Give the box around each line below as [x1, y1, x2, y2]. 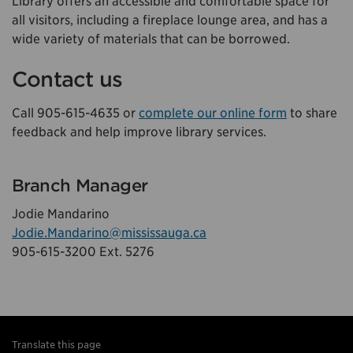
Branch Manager [12, 176, 148, 196]
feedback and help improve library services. [12, 124, 266, 139]
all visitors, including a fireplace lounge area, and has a [12, 12, 328, 28]
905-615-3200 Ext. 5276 [12, 244, 154, 260]
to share [287, 105, 337, 121]
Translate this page [12, 339, 101, 351]
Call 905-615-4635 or [12, 105, 139, 121]
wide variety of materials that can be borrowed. [12, 31, 290, 46]
